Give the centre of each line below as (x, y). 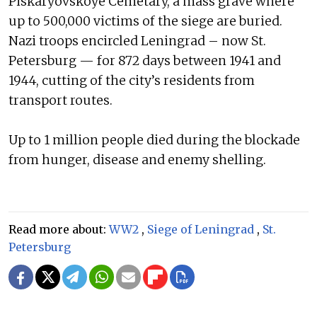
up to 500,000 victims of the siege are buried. (145, 21)
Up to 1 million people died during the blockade (154, 140)
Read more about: (59, 229)
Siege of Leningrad (201, 229)
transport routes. (60, 100)
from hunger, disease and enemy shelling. (137, 160)
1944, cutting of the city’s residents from (132, 80)
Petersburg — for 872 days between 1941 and (145, 60)
